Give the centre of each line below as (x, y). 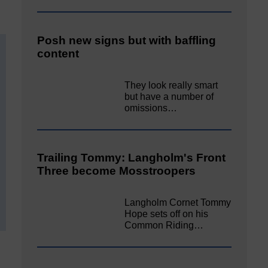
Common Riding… (164, 225)
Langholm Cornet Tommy (178, 202)
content (58, 54)
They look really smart (171, 85)
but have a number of (169, 96)
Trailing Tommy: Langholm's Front (131, 158)
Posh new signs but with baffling (127, 41)
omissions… (151, 108)
